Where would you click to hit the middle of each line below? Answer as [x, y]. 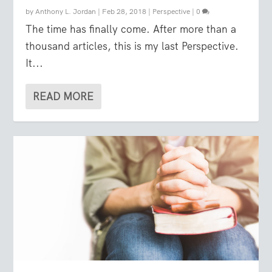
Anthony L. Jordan [66, 12]
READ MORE [63, 97]
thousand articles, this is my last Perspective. [132, 46]
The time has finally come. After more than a [131, 29]
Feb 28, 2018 [124, 12]
